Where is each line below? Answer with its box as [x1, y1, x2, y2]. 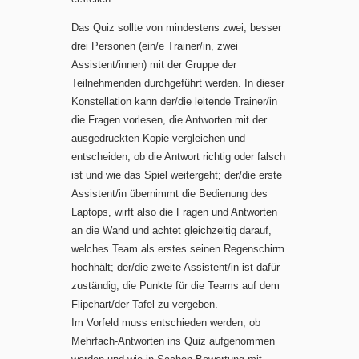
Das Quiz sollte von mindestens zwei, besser [71, 21, 281, 34]
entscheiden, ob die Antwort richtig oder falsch [71, 150, 285, 163]
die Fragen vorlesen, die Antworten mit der [71, 113, 267, 126]
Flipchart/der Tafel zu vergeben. [71, 297, 218, 310]
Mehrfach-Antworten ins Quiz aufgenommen [71, 334, 275, 347]
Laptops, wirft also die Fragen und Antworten [71, 205, 277, 218]
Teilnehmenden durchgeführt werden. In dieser [71, 76, 284, 89]
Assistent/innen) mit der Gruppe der [71, 58, 236, 71]
